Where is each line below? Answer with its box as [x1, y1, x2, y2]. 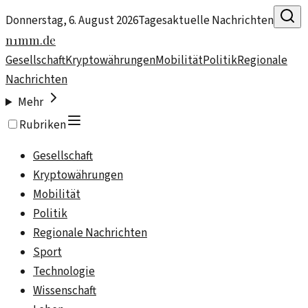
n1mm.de [5, 32, 56, 47]
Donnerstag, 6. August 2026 [5, 12, 138, 29]
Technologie [33, 263, 95, 280]
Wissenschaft [33, 283, 96, 299]
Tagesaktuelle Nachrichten [138, 12, 274, 29]
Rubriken [19, 117, 66, 133]
